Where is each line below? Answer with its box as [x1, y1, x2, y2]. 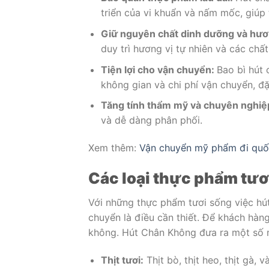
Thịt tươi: [100, 254, 144, 267]
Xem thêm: [88, 141, 139, 154]
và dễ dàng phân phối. [100, 114, 202, 127]
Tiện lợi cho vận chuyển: [100, 63, 217, 76]
